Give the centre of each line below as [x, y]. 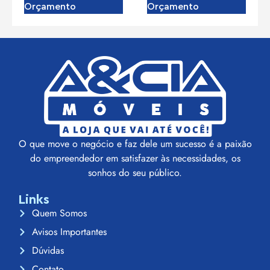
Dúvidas [48, 251]
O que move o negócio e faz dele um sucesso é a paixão [135, 143]
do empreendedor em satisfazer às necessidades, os [135, 158]
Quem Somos [59, 213]
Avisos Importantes [69, 232]
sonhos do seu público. [135, 172]
